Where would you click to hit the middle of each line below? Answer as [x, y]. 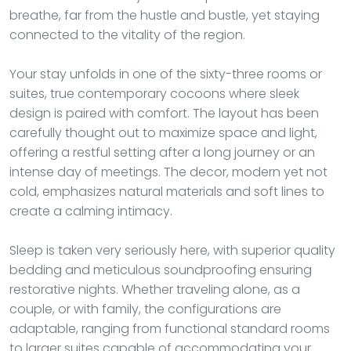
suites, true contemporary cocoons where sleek [154, 93]
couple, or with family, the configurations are [145, 309]
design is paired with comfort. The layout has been [164, 113]
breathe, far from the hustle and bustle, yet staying [165, 15]
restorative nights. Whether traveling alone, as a [155, 289]
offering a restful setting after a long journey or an [162, 152]
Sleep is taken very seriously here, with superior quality [172, 250]
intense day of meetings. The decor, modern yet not [168, 172]
